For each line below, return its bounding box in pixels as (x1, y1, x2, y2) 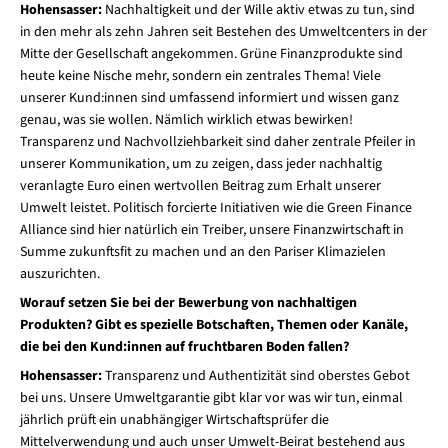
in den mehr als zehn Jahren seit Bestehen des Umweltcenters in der (19, 22, 427, 43)
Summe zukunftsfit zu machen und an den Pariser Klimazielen (19, 242, 386, 263)
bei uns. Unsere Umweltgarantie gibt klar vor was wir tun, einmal (19, 388, 403, 409)
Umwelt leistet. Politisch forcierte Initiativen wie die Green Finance (19, 198, 412, 219)
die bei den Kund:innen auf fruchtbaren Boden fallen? (19, 337, 349, 358)
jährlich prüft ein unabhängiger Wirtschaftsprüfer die (19, 410, 329, 431)
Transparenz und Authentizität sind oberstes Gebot (104, 366, 410, 387)
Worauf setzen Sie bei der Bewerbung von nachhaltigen (19, 293, 357, 314)
